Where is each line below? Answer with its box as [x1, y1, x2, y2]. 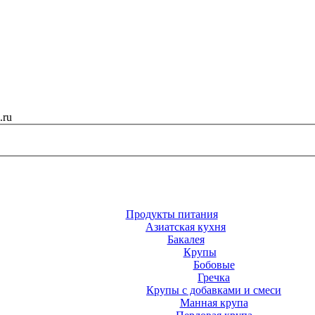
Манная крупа [179, 296, 248, 309]
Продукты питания [125, 207, 218, 220]
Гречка [198, 271, 230, 283]
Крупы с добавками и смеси [146, 283, 281, 296]
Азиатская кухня [146, 220, 226, 233]
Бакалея [167, 233, 205, 245]
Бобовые [193, 258, 235, 271]
